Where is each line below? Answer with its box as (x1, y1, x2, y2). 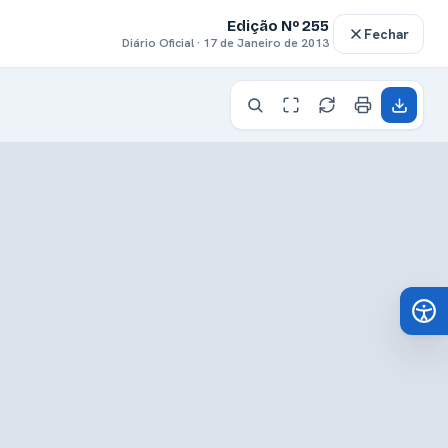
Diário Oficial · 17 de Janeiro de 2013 (122, 34, 329, 51)
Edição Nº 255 (227, 16, 329, 35)
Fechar (364, 24, 409, 43)
